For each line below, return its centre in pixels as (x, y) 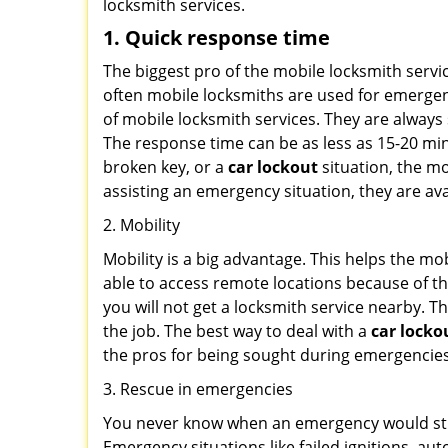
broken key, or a (165, 167)
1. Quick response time (216, 37)
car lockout (273, 167)
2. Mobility (141, 225)
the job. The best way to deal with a (237, 331)
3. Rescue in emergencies (198, 389)
